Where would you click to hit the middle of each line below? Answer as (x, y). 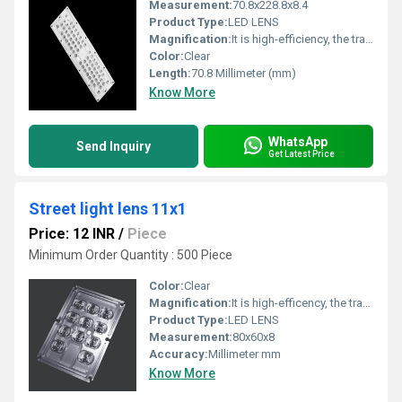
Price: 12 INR (72, 234)
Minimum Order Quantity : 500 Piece (131, 255)
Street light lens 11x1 (108, 209)
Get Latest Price (301, 153)
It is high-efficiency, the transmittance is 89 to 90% (298, 39)
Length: (170, 73)
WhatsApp (298, 141)
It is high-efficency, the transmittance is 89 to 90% (297, 303)
